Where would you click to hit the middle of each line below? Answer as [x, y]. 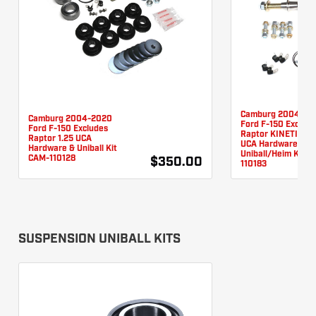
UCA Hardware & [273, 144]
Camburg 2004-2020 [70, 119]
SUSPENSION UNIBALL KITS [99, 239]
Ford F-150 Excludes [68, 129]
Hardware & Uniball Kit [73, 148]
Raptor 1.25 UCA [60, 139]
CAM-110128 [52, 158]
